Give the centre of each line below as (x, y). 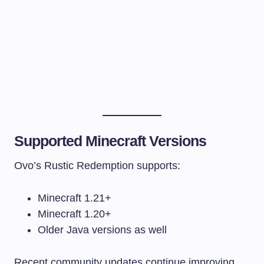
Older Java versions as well (102, 230)
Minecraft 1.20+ (75, 214)
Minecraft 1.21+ (75, 198)
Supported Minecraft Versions (110, 141)
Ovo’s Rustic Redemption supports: (97, 165)
